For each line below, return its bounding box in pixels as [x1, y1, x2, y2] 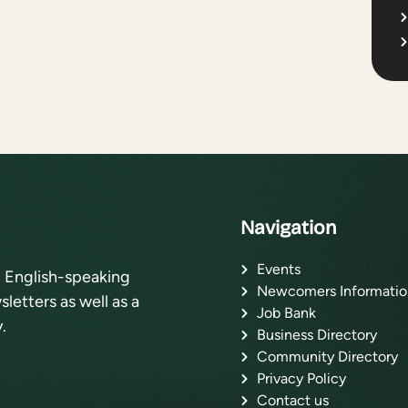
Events [257, 260, 301, 278]
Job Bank [257, 303, 316, 321]
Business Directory [257, 325, 377, 343]
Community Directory [257, 347, 398, 365]
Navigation [240, 215, 338, 240]
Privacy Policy [257, 369, 346, 387]
